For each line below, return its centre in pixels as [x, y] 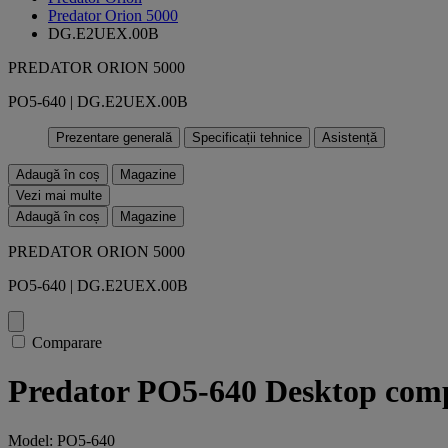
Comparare [67, 342]
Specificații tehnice [247, 137]
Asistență [349, 137]
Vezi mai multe [59, 195]
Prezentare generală [114, 137]
